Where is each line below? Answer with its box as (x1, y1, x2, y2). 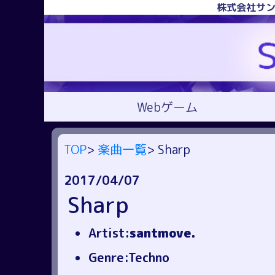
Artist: (88, 223, 130, 241)
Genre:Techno (88, 248, 169, 266)
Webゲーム (136, 98, 198, 115)
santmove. (130, 223, 195, 241)
